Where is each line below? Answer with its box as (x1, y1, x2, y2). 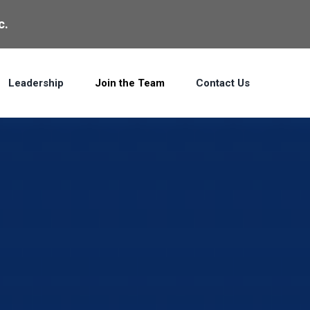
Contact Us (196, 77, 250, 89)
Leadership (8, 77, 64, 89)
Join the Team (95, 77, 165, 89)
